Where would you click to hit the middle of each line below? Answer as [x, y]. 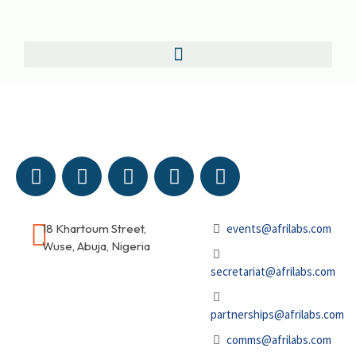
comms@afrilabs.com [279, 340]
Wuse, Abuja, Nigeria [96, 246]
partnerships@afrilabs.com [277, 314]
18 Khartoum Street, [94, 228]
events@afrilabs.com [279, 228]
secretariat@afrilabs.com [273, 271]
